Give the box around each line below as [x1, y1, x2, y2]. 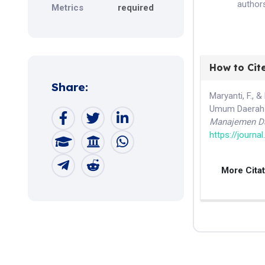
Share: [51, 79, 88, 94]
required [117, 2, 154, 13]
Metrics [51, 2, 83, 13]
